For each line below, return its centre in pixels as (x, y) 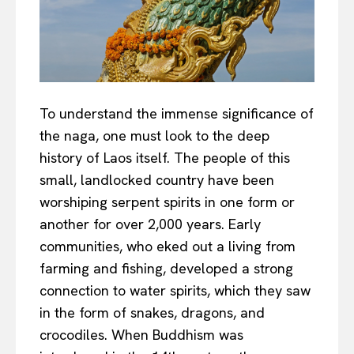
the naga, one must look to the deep (154, 136)
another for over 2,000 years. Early (150, 224)
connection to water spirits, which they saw (175, 291)
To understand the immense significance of (177, 114)
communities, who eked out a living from (168, 247)
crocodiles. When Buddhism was (141, 335)
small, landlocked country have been (157, 180)
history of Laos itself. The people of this (165, 158)
